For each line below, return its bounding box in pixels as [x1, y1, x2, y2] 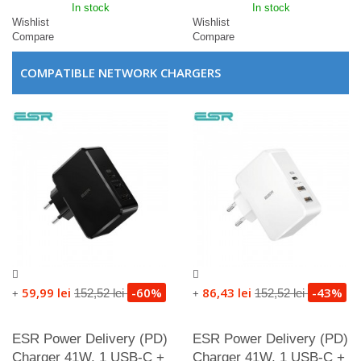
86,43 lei [202, 284, 255, 301]
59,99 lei [22, 284, 74, 301]
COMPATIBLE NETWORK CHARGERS [20, 64, 221, 81]
